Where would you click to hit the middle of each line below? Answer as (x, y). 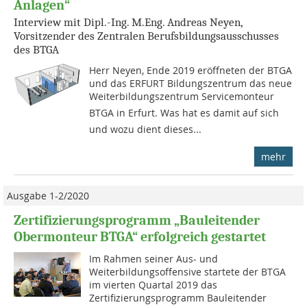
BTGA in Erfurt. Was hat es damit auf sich (184, 112)
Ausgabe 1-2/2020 (48, 195)
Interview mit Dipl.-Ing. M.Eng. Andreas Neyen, (128, 22)
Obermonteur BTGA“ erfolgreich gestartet (140, 236)
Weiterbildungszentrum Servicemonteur (182, 96)
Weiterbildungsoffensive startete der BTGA (188, 271)
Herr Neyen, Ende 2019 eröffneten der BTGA (191, 70)
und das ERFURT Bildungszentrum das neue (191, 83)
